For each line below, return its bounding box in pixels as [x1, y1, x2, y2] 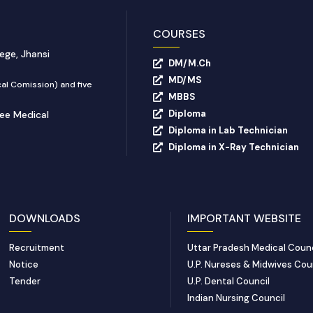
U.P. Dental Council [187, 275, 270, 287]
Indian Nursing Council [187, 291, 286, 304]
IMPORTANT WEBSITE [187, 210, 302, 226]
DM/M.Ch [168, 57, 212, 69]
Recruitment [9, 241, 65, 254]
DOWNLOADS [9, 210, 81, 226]
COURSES [152, 26, 205, 41]
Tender [9, 275, 41, 287]
